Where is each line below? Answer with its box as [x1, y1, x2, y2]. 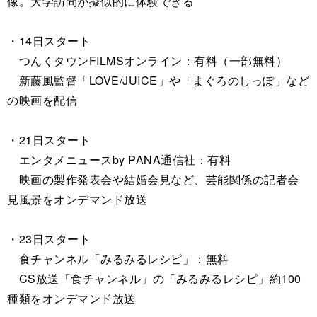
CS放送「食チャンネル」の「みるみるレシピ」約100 [7, 270, 301, 287]
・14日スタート [7, 33, 91, 49]
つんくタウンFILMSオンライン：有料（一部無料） [7, 52, 287, 69]
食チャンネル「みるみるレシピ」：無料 [7, 250, 229, 267]
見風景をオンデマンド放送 [7, 191, 147, 207]
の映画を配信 [7, 92, 77, 108]
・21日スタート [7, 132, 91, 148]
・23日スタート [7, 231, 91, 247]
